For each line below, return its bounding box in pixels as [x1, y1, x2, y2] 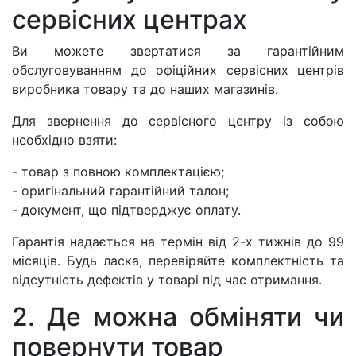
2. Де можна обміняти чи [12, 301, 344, 333]
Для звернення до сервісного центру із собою [12, 113, 344, 130]
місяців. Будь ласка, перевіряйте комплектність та [12, 253, 344, 269]
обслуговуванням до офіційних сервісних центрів [12, 62, 344, 79]
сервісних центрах [12, 4, 247, 36]
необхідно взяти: [12, 132, 117, 149]
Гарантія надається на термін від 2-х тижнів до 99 [12, 234, 344, 250]
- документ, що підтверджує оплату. [12, 202, 241, 219]
